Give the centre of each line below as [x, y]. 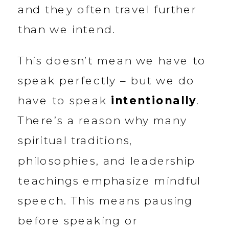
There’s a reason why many [103, 121]
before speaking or [78, 221]
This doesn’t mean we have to [112, 60]
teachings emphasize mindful [109, 181]
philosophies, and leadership [107, 161]
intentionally [154, 100]
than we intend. [67, 30]
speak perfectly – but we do [107, 81]
